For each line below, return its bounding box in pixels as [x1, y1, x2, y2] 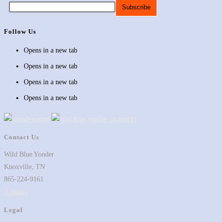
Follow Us [4, 28, 36, 36]
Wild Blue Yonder [4, 151, 54, 159]
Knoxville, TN [4, 163, 45, 171]
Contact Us [4, 133, 39, 141]
